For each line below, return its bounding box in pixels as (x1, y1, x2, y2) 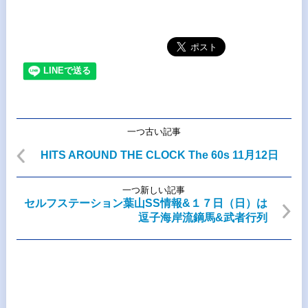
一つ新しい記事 (122, 185, 186, 195)
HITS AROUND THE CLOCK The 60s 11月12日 (40, 149, 278, 161)
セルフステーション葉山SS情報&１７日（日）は (24, 197, 268, 209)
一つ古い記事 (126, 126, 181, 137)
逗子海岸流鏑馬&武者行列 (138, 212, 268, 223)
